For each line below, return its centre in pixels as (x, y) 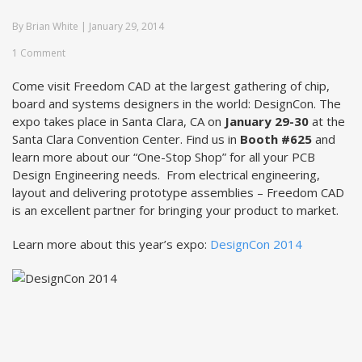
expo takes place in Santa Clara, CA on (117, 121)
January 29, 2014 (125, 26)
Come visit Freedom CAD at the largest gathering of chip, (171, 86)
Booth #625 (276, 139)
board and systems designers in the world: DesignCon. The (177, 103)
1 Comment (39, 53)
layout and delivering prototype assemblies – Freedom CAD (178, 192)
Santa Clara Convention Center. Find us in (126, 139)
